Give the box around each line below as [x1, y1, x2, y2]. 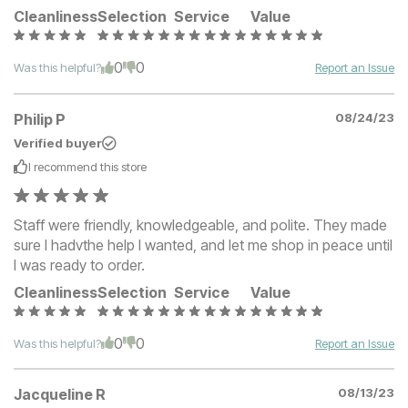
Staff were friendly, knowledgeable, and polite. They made [14, 215, 387, 234]
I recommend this [28, 158, 121, 174]
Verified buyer [14, 135, 102, 150]
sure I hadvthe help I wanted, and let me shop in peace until [14, 235, 393, 254]
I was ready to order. [14, 255, 145, 274]
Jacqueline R [14, 384, 106, 403]
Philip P [14, 109, 66, 128]
